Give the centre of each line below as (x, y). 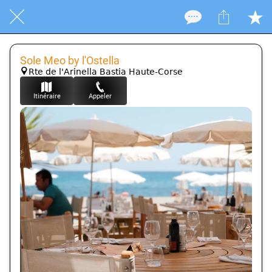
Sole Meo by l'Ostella (70, 60)
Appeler (100, 96)
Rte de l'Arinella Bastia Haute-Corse (106, 72)
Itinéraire (47, 96)
